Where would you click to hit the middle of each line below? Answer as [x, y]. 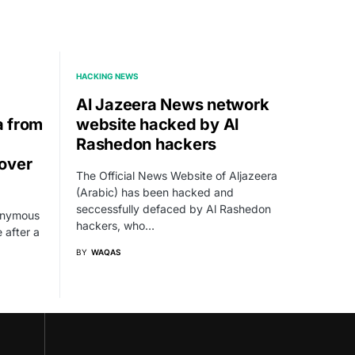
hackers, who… [115, 225]
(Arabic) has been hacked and [155, 192]
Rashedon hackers [146, 144]
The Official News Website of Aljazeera [177, 176]
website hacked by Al [157, 124]
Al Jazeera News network [173, 105]
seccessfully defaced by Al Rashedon [174, 209]
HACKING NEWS [107, 76]
